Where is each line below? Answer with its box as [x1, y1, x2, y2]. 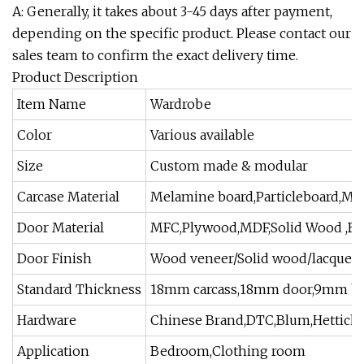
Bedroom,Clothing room [150, 343, 305, 359]
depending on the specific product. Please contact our [12, 25, 351, 41]
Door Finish [17, 250, 92, 266]
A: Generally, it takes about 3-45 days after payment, [12, 3, 332, 19]
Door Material [17, 219, 104, 236]
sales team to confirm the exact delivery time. [12, 47, 298, 63]
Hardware [17, 312, 76, 328]
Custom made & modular [150, 158, 308, 174]
